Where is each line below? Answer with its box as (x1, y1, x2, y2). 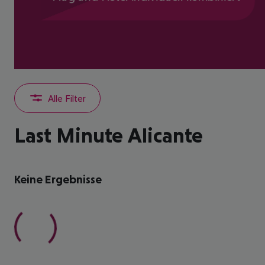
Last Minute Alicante (14, 123, 203, 147)
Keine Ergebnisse (14, 173, 102, 186)
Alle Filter (48, 92, 86, 104)
